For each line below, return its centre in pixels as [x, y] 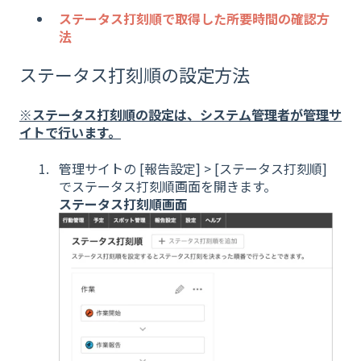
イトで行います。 [70, 133]
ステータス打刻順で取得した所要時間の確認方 [194, 19]
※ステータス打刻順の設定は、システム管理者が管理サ [180, 115]
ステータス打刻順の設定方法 [135, 75]
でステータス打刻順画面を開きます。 [168, 186]
